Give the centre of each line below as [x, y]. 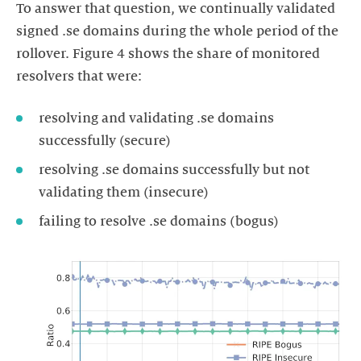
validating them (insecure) [124, 193]
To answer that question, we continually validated [176, 9]
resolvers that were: [79, 77]
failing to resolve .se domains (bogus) [159, 222]
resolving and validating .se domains [156, 119]
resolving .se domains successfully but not [174, 170]
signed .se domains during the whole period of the [177, 32]
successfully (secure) [105, 141]
